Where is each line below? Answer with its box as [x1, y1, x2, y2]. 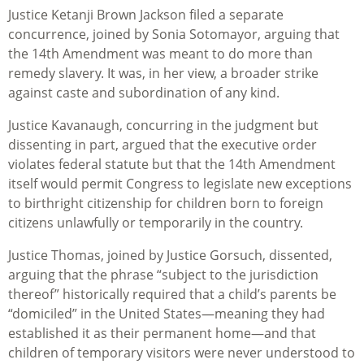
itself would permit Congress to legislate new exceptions [8, 175, 352, 193]
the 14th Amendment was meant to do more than [8, 45, 313, 63]
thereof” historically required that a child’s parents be [8, 285, 336, 304]
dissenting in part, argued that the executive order [8, 136, 317, 154]
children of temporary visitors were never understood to [8, 344, 355, 362]
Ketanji [51, 6, 93, 24]
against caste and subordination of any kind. [8, 84, 279, 102]
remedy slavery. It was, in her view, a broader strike [8, 64, 318, 83]
